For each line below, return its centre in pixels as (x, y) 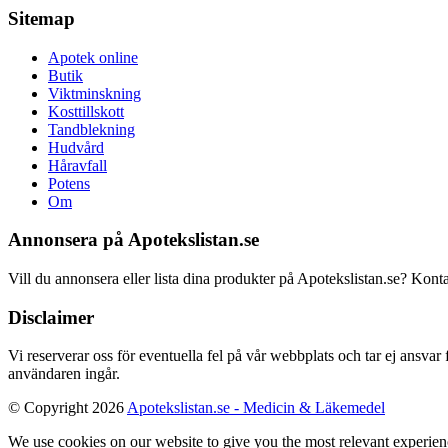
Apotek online (93, 57)
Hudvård (76, 147)
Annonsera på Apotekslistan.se (133, 240)
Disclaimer (51, 317)
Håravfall (77, 165)
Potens (69, 183)
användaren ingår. (64, 374)
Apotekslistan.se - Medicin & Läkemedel (256, 408)
